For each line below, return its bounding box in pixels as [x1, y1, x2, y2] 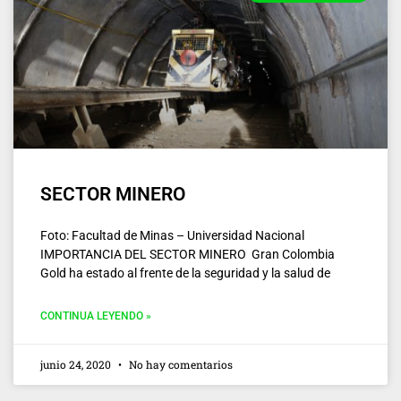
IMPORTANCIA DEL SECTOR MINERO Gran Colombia [40, 246, 335, 261]
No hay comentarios [126, 356, 233, 371]
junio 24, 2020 [40, 356, 114, 371]
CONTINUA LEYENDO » [40, 309, 151, 322]
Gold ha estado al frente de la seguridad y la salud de [40, 265, 330, 280]
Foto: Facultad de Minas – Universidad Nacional [40, 227, 304, 243]
